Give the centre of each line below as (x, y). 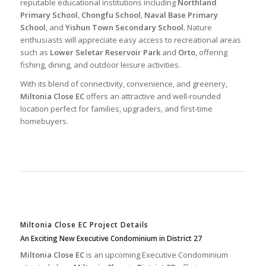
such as (35, 53)
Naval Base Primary (181, 15)
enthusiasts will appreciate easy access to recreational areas (130, 40)
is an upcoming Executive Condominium (156, 255)
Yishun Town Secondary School (124, 28)
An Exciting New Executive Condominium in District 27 (111, 239)
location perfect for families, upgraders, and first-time (116, 109)
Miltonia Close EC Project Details (84, 225)
